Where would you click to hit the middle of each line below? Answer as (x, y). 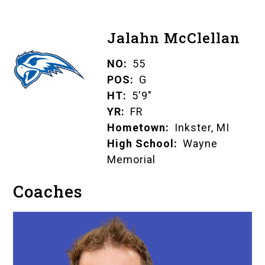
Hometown (136, 128)
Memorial (131, 160)
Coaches (48, 192)
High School (140, 144)
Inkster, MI (202, 128)
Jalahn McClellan (173, 38)
